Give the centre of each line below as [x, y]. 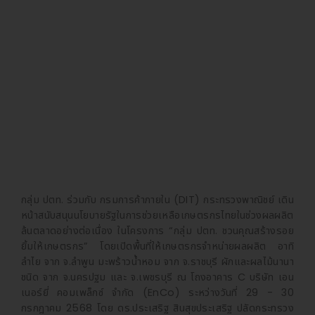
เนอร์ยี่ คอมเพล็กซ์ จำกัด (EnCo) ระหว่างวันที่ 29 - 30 [157, 293]
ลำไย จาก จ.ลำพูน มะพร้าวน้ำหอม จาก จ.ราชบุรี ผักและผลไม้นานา [157, 262]
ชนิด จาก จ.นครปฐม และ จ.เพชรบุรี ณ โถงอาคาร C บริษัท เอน [157, 277]
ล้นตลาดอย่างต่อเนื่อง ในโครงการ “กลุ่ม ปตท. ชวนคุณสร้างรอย [157, 231]
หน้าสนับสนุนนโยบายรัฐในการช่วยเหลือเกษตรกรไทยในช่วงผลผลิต [157, 216]
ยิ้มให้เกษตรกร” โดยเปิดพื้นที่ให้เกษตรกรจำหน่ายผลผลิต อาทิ [157, 246]
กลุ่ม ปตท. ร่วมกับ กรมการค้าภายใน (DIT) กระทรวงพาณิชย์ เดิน [157, 200]
